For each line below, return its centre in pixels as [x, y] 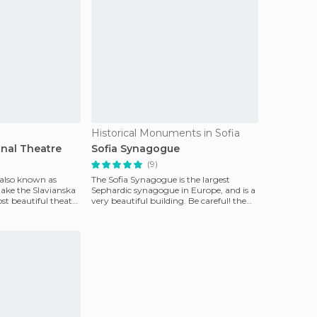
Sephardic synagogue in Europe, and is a [173, 190]
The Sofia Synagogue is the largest [161, 179]
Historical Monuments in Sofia [166, 133]
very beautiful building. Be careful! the [169, 201]
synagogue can [122, 211]
